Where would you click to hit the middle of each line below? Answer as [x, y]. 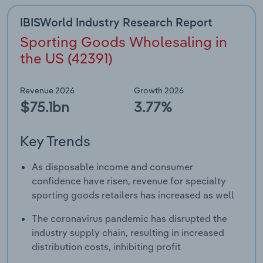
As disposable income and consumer [112, 167]
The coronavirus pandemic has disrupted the [129, 219]
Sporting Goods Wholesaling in [124, 42]
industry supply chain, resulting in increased [128, 233]
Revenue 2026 [47, 90]
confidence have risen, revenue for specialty [129, 181]
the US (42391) [66, 58]
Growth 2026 [159, 90]
